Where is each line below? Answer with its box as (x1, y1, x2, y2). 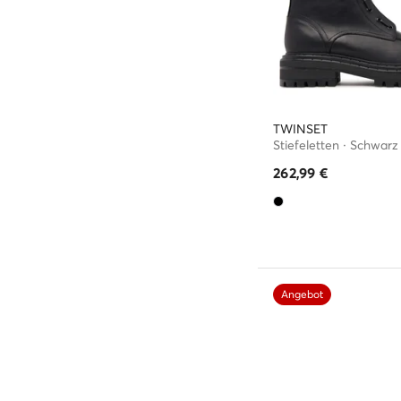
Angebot (281, 287, 323, 301)
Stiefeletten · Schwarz (273, 137, 398, 153)
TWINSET (273, 121, 328, 137)
